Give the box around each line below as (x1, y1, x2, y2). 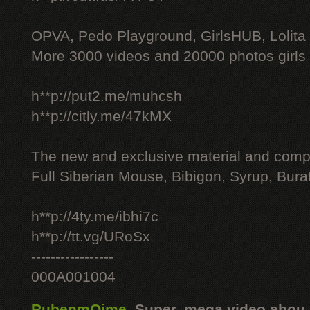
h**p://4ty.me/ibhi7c (31, 208, 158, 225)
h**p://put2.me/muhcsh (31, 88, 182, 104)
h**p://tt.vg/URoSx (31, 228, 150, 245)
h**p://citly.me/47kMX (31, 108, 172, 125)
